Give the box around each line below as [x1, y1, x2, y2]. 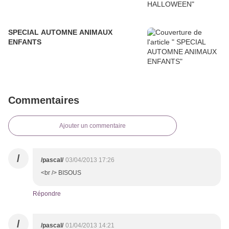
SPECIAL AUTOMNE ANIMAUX [8, 28, 112, 37]
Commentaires [8, 95, 79, 106]
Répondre [33, 190, 61, 198]
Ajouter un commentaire [59, 122, 126, 130]
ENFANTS [8, 38, 41, 47]
